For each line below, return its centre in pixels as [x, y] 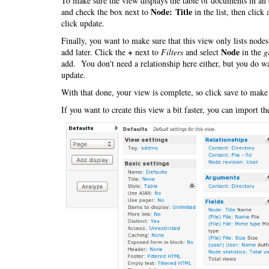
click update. [83, 23]
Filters [172, 52]
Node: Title [171, 12]
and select [202, 52]
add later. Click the [95, 52]
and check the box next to [106, 12]
